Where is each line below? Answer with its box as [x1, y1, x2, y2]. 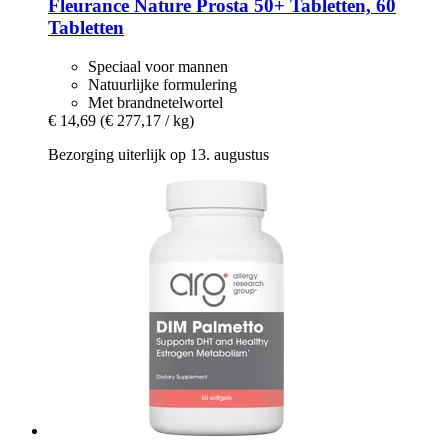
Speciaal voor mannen [88, 58, 228, 76]
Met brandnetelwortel [88, 94, 223, 112]
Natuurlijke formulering [88, 76, 237, 94]
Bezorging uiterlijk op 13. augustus [48, 146, 269, 164]
